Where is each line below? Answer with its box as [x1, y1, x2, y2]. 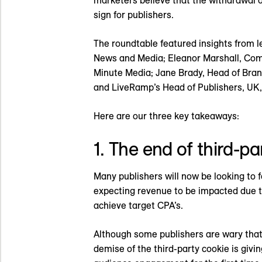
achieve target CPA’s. [94, 199, 183, 212]
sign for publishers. [94, 9, 174, 21]
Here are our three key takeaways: [94, 110, 239, 122]
